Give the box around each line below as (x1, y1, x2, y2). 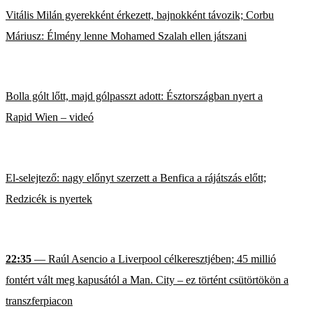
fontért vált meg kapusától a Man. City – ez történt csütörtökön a (6, 274, 289, 286)
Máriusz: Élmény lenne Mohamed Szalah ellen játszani (6, 29, 247, 42)
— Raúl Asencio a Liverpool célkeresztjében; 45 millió (31, 253, 276, 265)
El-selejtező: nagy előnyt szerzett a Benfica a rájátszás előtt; (6, 171, 266, 184)
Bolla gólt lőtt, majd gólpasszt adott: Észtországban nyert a (6, 90, 263, 103)
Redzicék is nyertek (6, 192, 92, 205)
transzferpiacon (6, 295, 73, 307)
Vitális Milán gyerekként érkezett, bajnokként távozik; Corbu (6, 8, 274, 21)
